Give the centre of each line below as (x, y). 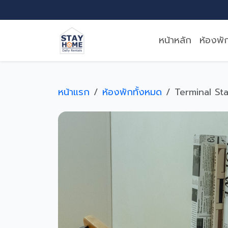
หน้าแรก (74, 92)
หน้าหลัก (175, 40)
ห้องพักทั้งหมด (132, 92)
